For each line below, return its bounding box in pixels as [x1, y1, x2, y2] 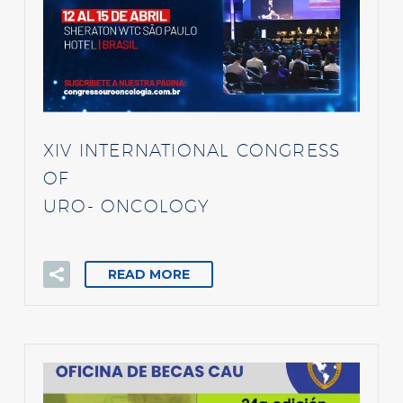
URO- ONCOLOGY [43, 195, 210, 216]
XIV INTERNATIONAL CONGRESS [43, 139, 341, 160]
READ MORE [108, 265, 190, 282]
